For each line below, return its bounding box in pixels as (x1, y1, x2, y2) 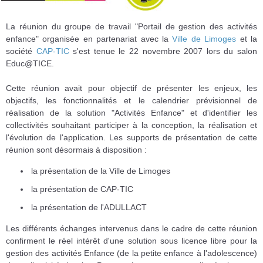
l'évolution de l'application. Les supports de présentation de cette (6, 133, 257, 143)
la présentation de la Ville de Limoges (31, 166, 170, 176)
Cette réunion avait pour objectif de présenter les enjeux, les (6, 83, 257, 93)
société (6, 46, 36, 56)
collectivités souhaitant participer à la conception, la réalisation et (6, 120, 257, 130)
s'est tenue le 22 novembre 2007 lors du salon (69, 46, 258, 56)
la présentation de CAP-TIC (31, 184, 133, 194)
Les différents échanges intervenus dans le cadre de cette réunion (6, 224, 257, 234)
